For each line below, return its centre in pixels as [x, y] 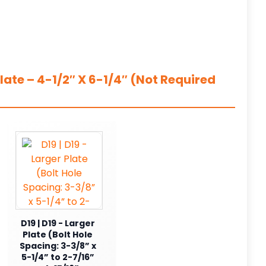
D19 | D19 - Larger [58, 223]
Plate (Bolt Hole [58, 234]
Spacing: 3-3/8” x [58, 246]
